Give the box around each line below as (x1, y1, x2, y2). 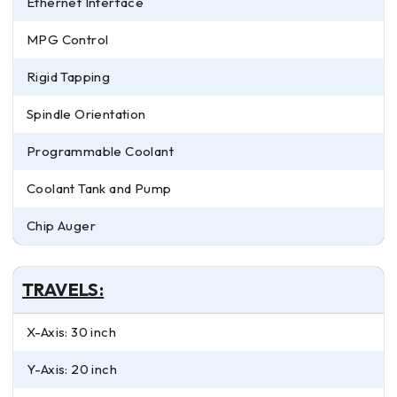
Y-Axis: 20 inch (27, 360, 118, 378)
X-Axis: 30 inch (27, 323, 117, 340)
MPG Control (27, 30, 109, 48)
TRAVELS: (22, 277, 105, 300)
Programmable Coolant (27, 142, 174, 160)
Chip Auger (27, 216, 96, 234)
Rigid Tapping (27, 67, 111, 85)
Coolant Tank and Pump (27, 179, 172, 197)
